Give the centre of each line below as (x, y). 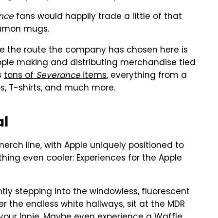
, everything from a (147, 76)
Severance (58, 76)
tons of (20, 76)
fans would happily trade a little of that (98, 17)
